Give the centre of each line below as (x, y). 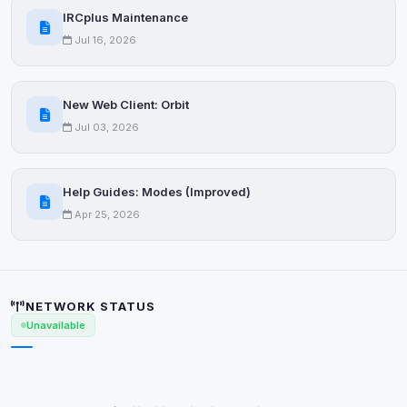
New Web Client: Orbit (126, 104)
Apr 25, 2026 (106, 214)
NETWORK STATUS (90, 306)
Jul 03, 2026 (105, 127)
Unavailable (56, 325)
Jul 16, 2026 (104, 40)
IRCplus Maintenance (125, 17)
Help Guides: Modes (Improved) (157, 192)
